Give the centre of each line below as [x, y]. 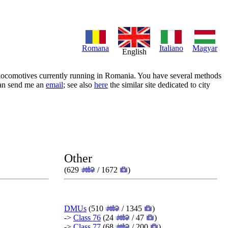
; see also [79, 85]
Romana [95, 48]
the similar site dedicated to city [159, 85]
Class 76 [87, 217]
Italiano [171, 48]
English [134, 52]
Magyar [205, 48]
